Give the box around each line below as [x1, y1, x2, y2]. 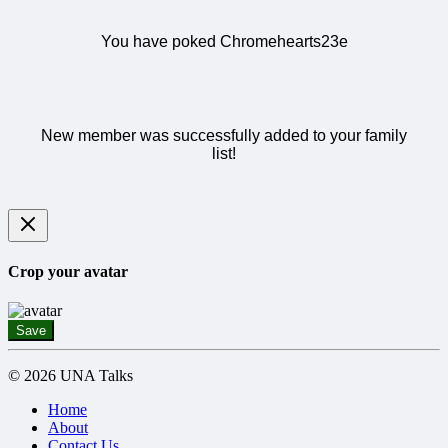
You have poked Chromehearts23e [100, 32, 348, 50]
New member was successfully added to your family [41, 126, 407, 144]
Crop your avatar [8, 262, 128, 280]
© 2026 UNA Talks [8, 367, 133, 385]
